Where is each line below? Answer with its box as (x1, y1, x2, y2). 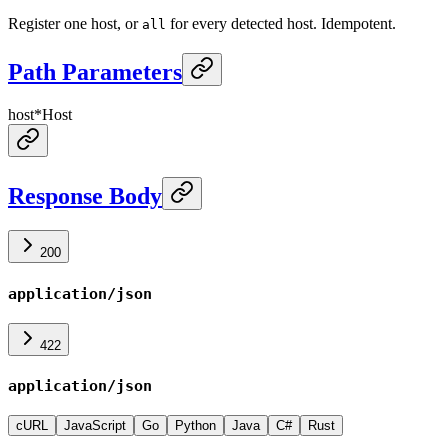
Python (175, 417, 216, 433)
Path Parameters (8, 59, 182, 86)
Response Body (8, 183, 162, 210)
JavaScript (64, 417, 126, 433)
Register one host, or (8, 15, 142, 33)
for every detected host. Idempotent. (166, 15, 396, 33)
